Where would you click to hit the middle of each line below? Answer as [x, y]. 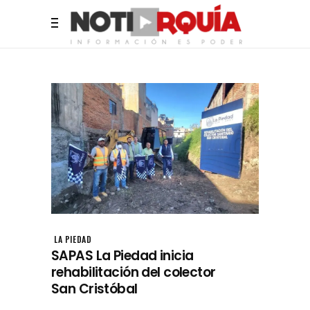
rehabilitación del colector [134, 272]
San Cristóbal [94, 289]
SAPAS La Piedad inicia [122, 255]
